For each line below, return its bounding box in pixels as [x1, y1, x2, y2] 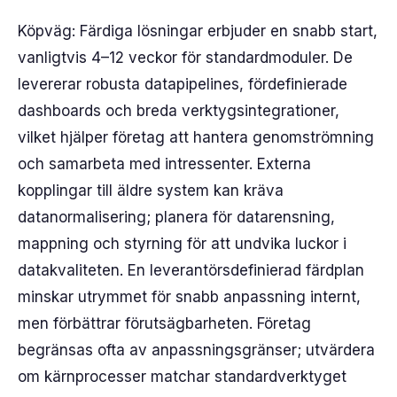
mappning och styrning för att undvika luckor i [18, 235, 346, 253]
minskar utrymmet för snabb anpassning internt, [18, 288, 361, 306]
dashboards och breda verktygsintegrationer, [18, 102, 339, 120]
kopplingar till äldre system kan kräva [18, 182, 284, 199]
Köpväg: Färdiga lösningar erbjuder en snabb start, [18, 22, 378, 40]
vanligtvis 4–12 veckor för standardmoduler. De [18, 49, 353, 66]
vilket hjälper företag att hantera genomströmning [18, 128, 374, 146]
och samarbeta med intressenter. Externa [18, 155, 311, 173]
